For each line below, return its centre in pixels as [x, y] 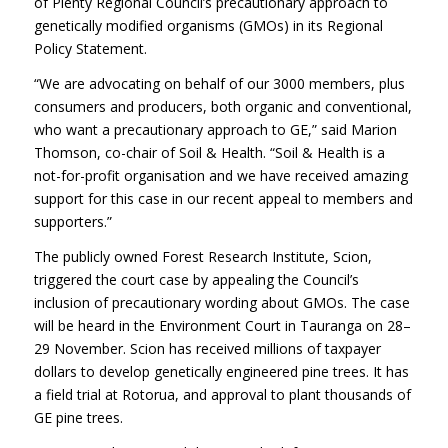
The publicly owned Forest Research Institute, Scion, [202, 256]
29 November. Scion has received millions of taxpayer [207, 348]
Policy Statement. [90, 48]
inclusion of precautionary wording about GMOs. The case [221, 302]
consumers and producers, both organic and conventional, [222, 106]
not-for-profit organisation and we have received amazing [220, 175]
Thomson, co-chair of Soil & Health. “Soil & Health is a [209, 152]
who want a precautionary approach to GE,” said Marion [215, 129]
